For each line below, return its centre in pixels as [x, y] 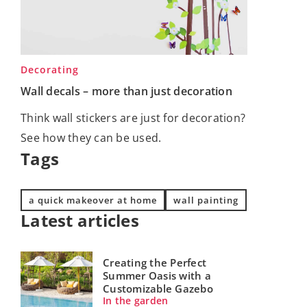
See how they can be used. [91, 138]
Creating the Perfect [155, 262]
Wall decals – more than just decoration [126, 91]
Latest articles [80, 221]
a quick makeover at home [93, 200]
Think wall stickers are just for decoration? [133, 118]
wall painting [206, 200]
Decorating [50, 70]
